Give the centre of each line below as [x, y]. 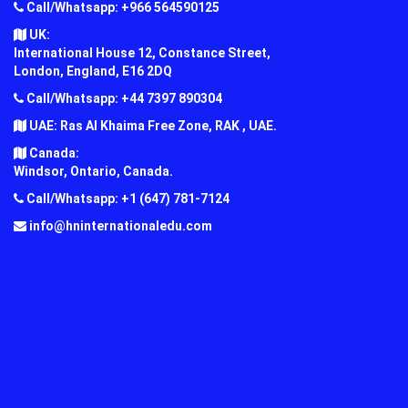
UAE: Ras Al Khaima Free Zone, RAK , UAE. [152, 125]
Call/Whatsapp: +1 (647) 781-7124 [127, 198]
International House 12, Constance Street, [142, 52]
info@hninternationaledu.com [119, 225]
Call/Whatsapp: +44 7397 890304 [123, 98]
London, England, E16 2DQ [93, 71]
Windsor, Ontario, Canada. [93, 171]
